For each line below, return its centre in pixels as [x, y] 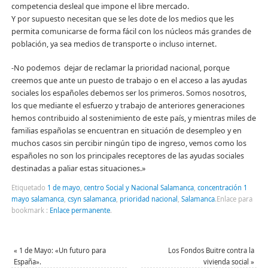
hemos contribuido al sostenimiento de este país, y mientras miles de [133, 118]
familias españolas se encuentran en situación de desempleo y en [126, 130]
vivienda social [227, 262]
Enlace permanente [80, 211]
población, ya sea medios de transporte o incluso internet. [114, 44]
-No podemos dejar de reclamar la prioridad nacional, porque [120, 68]
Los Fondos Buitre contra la [211, 251]
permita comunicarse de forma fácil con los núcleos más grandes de [131, 31]
